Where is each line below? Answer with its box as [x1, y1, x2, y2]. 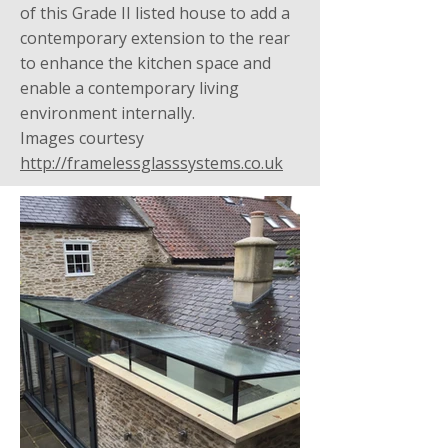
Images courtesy [20, 126, 144, 149]
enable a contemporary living [20, 76, 239, 99]
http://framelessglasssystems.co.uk [20, 151, 283, 174]
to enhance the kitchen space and [20, 51, 271, 74]
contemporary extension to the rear [20, 26, 290, 49]
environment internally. [20, 101, 195, 124]
